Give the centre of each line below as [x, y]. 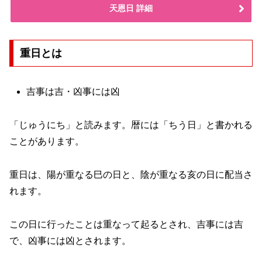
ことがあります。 [47, 141]
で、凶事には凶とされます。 [70, 240]
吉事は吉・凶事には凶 [73, 92]
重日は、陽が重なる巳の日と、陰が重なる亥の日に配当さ [131, 174]
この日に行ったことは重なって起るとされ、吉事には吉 [126, 224]
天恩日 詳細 [131, 8]
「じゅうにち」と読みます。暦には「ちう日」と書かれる [131, 125]
